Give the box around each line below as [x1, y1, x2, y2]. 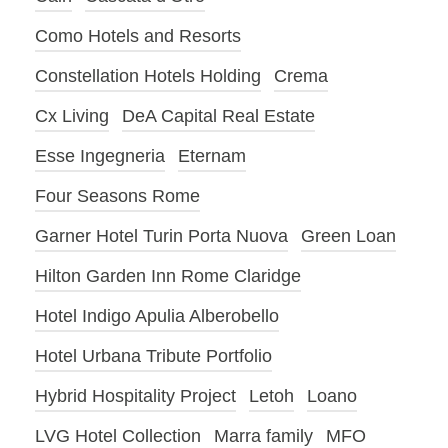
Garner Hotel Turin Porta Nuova [35, 226, 288, 247]
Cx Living [35, 106, 109, 127]
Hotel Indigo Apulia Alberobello [35, 306, 279, 327]
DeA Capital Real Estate [122, 106, 315, 127]
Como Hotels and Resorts [35, 26, 241, 47]
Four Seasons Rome [35, 186, 200, 207]
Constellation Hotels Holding [35, 66, 261, 87]
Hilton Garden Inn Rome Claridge [35, 266, 301, 287]
